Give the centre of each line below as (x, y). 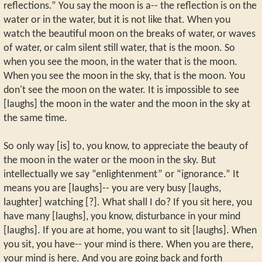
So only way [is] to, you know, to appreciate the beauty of (126, 146)
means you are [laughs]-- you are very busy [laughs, (112, 188)
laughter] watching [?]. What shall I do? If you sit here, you (128, 202)
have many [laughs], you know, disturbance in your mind (122, 216)
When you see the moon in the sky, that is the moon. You (124, 76)
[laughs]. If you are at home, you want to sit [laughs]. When (130, 230)
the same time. (35, 118)
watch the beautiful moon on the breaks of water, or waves (130, 34)
